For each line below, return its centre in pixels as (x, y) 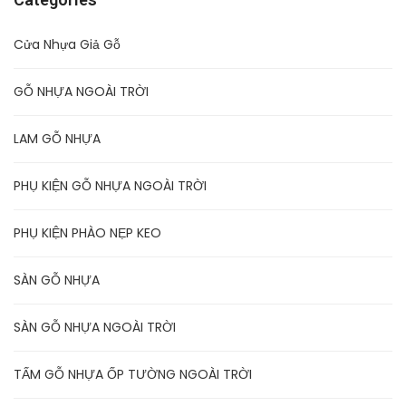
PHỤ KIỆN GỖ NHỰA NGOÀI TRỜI (110, 186)
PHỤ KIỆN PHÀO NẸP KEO (87, 233)
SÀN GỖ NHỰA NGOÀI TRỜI (95, 327)
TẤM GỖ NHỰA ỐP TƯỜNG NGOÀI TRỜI (133, 374)
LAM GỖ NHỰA (57, 139)
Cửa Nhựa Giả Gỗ (67, 44)
